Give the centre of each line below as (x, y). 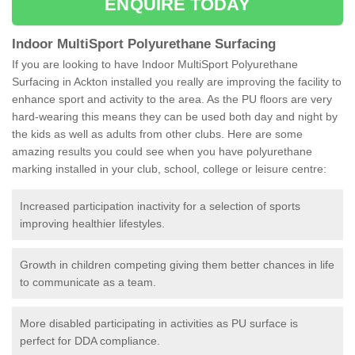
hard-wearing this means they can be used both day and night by (175, 117)
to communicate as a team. (88, 282)
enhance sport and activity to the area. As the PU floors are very (172, 99)
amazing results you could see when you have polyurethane (162, 152)
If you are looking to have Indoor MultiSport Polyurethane (155, 65)
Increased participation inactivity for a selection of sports (160, 206)
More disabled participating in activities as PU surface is (159, 324)
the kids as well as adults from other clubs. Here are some (157, 134)
